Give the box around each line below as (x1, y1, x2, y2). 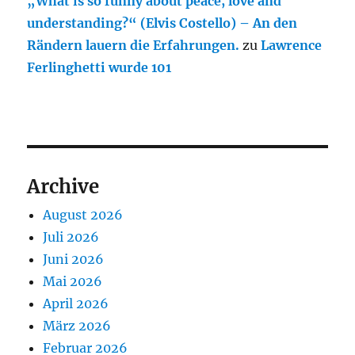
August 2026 (43, 207, 124, 223)
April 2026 (43, 296, 109, 312)
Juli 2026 (43, 229, 100, 246)
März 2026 (43, 318, 112, 334)
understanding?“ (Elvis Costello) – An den (27, 15, 298, 32)
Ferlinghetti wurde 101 (27, 59, 172, 76)
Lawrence (261, 37, 323, 54)
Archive (27, 174, 100, 200)
